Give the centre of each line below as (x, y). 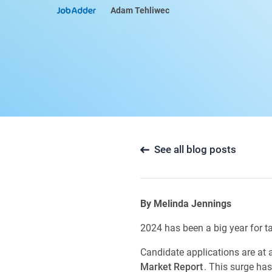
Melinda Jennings (192, 204)
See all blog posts (195, 149)
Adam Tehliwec (140, 10)
